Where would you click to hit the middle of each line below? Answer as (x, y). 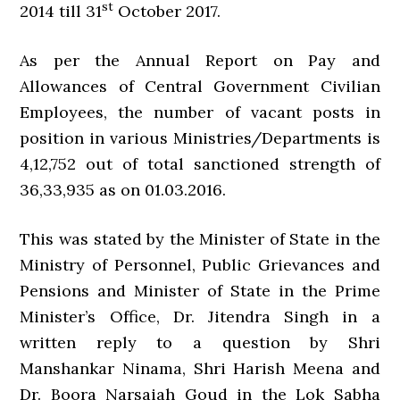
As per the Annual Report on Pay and (200, 60)
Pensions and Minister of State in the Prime (200, 291)
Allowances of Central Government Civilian (200, 86)
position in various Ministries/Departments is (200, 138)
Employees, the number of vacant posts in (200, 112)
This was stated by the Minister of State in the (200, 239)
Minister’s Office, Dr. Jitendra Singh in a (200, 317)
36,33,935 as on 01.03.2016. (123, 190)
